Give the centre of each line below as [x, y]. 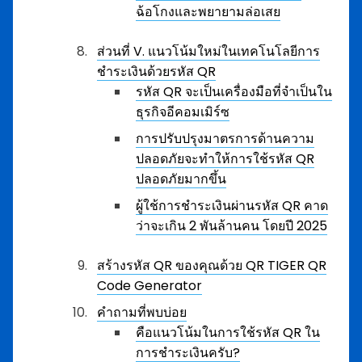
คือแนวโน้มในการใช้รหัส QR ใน [228, 333]
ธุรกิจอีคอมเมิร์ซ [183, 112]
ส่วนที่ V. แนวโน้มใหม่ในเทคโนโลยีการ [208, 51]
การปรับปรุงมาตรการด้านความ [225, 139]
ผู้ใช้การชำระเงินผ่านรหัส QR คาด [232, 206]
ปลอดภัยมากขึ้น [181, 179]
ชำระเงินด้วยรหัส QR [156, 72]
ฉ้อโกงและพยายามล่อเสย [208, 12]
